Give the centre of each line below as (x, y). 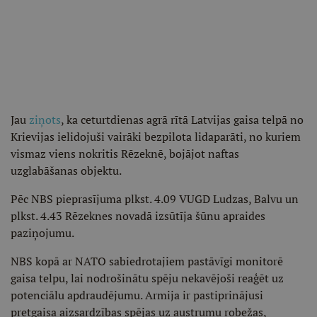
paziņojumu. (42, 233)
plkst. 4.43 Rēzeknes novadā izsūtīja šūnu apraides (138, 216)
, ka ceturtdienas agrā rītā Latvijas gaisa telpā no (182, 120)
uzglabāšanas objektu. (66, 171)
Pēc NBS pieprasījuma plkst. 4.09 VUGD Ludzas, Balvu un (155, 199)
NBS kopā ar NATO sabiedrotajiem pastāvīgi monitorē (147, 261)
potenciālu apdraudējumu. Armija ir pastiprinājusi (137, 295)
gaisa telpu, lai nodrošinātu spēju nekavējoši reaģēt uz (147, 278)
